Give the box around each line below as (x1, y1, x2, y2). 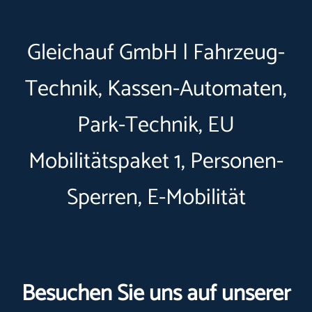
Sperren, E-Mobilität (66, 180, 246, 216)
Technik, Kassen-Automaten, (25, 71, 287, 107)
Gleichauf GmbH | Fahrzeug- (27, 35, 285, 71)
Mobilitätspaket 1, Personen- (29, 143, 283, 180)
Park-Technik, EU (77, 107, 235, 143)
